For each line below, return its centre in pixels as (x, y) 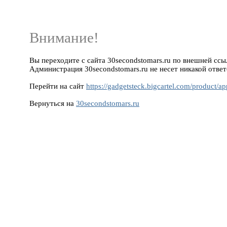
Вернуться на (53, 103)
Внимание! (64, 37)
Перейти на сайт (58, 86)
